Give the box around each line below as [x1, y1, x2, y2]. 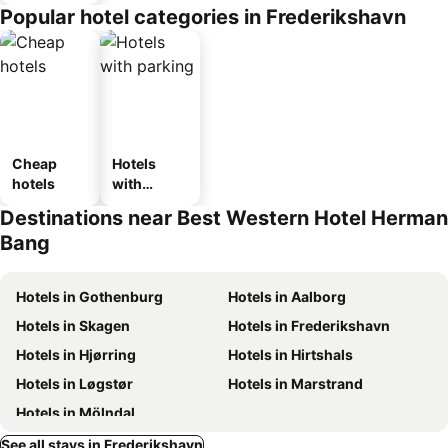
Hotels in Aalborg [228, 287, 346, 305]
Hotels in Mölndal [16, 403, 135, 421]
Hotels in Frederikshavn [228, 316, 390, 334]
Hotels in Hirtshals [228, 345, 353, 363]
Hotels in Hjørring [16, 345, 136, 363]
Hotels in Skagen [16, 316, 130, 334]
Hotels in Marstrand [228, 374, 363, 392]
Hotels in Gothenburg [16, 287, 163, 305]
